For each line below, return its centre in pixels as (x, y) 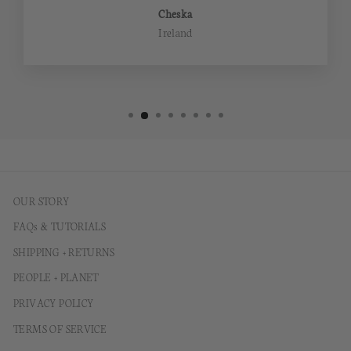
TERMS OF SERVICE (60, 328)
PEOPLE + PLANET (56, 277)
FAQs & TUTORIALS (60, 226)
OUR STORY (42, 200)
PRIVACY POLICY (54, 302)
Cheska (175, 13)
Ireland (175, 32)
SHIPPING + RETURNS (64, 251)
